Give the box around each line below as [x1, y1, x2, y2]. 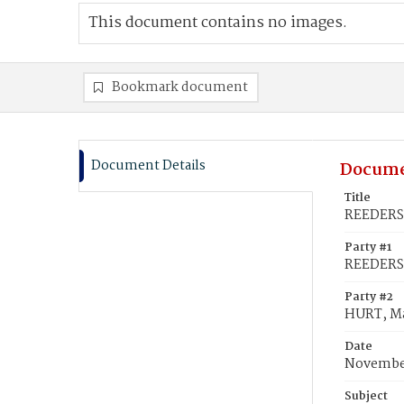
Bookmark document [112, 77, 248, 98]
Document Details [91, 155, 206, 177]
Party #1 [344, 238, 391, 257]
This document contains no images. [88, 11, 347, 35]
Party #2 [344, 288, 393, 307]
